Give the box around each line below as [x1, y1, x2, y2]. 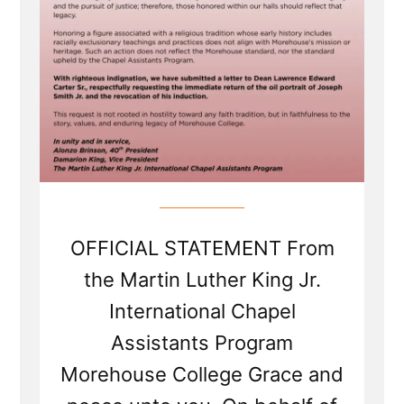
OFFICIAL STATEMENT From [69, 236, 335, 261]
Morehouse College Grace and [60, 363, 344, 387]
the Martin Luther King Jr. [83, 268, 321, 292]
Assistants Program [111, 331, 293, 355]
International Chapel [108, 299, 296, 324]
